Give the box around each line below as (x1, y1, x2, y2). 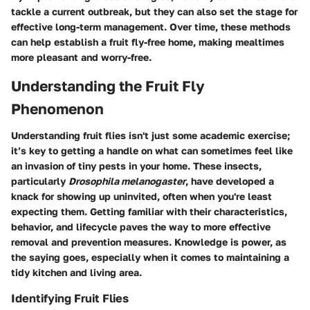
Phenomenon (11, 100, 104, 118)
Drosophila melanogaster (69, 174, 185, 187)
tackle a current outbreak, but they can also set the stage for (11, 6, 298, 17)
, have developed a (185, 174, 274, 187)
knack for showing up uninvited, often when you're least (11, 190, 272, 202)
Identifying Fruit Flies (11, 291, 129, 305)
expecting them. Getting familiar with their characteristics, (11, 205, 287, 217)
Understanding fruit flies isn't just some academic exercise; (11, 129, 290, 141)
